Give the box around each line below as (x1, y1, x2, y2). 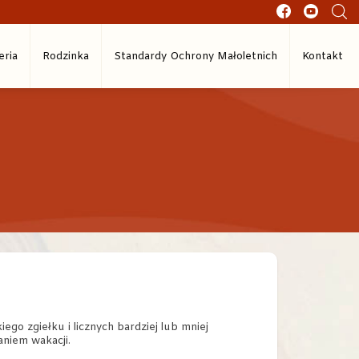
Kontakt (302, 50, 343, 63)
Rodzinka (42, 50, 89, 63)
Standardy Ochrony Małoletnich (114, 50, 277, 63)
